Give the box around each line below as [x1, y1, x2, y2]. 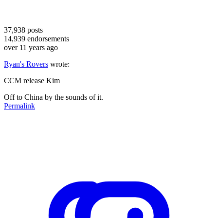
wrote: [48, 59, 70, 68]
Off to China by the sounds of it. [4, 92, 103, 101]
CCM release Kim [4, 76, 60, 85]
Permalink [4, 101, 35, 110]
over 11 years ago [4, 43, 58, 52]
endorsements [25, 34, 69, 43]
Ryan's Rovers [4, 59, 48, 68]
